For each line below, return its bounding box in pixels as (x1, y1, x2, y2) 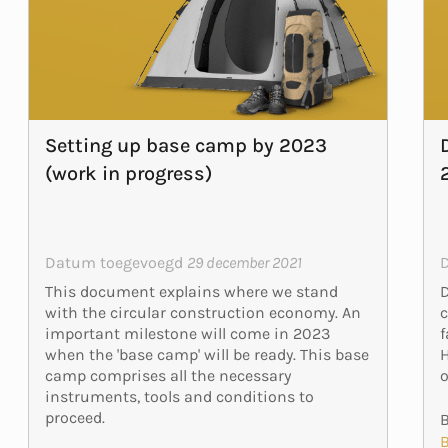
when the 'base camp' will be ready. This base (44, 344, 369, 364)
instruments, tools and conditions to (44, 386, 314, 406)
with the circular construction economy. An (44, 302, 361, 322)
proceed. (44, 407, 105, 427)
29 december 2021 (186, 252, 302, 272)
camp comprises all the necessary (44, 365, 291, 385)
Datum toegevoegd (44, 252, 187, 272)
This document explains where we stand (44, 281, 338, 301)
